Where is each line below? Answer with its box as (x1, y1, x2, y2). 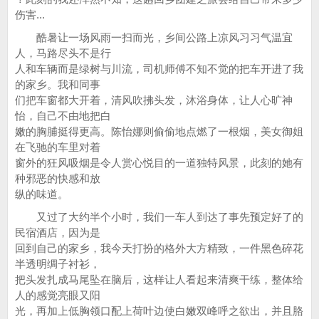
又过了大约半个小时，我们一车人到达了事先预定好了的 (15, 211, 303, 223)
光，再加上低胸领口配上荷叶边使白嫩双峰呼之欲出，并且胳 (15, 305, 303, 317)
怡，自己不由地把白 (15, 110, 111, 122)
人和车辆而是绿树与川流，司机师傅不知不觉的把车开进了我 (15, 63, 303, 75)
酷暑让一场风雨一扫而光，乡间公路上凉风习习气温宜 (15, 31, 293, 43)
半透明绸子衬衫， (15, 258, 100, 270)
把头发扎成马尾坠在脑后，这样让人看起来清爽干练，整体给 (15, 273, 303, 286)
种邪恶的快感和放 (15, 172, 100, 184)
